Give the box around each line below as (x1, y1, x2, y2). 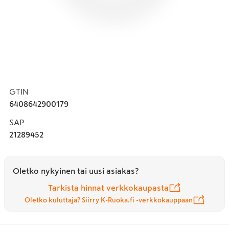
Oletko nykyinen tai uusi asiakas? (13, 166, 139, 175)
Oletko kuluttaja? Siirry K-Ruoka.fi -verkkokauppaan (24, 197, 193, 203)
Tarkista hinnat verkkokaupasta (48, 183, 169, 192)
